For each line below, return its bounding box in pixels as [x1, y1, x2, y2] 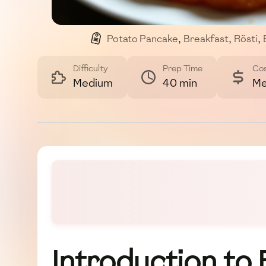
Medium [73, 75, 113, 91]
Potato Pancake [107, 33, 178, 46]
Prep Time [163, 63, 202, 75]
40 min [163, 75, 197, 91]
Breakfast [183, 33, 229, 46]
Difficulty [73, 63, 108, 75]
